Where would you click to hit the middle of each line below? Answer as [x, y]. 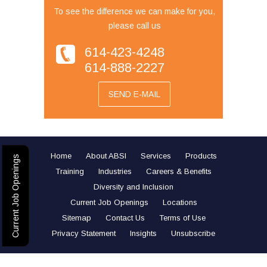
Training [70, 172]
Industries [115, 172]
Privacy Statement [84, 234]
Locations [180, 203]
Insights [143, 234]
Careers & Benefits [179, 172]
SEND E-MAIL [134, 94]
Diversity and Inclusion [133, 187]
